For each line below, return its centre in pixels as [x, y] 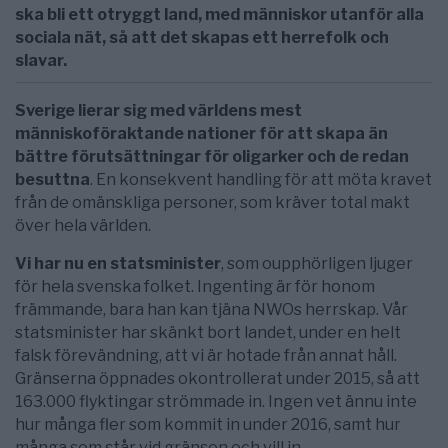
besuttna [52, 180]
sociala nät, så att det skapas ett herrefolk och [202, 38]
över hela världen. [83, 226]
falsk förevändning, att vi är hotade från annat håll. [206, 356]
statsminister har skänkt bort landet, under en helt [208, 333]
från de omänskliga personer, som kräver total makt [212, 203]
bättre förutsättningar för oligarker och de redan [212, 157]
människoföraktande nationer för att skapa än [201, 134]
